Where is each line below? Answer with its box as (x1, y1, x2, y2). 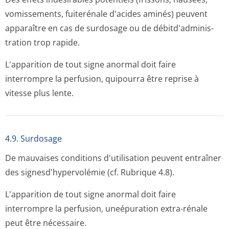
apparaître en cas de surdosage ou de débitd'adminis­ (5, 22, 214, 34)
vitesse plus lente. (5, 87, 74, 99)
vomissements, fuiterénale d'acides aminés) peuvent (5, 8, 208, 19)
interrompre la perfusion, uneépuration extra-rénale (5, 203, 208, 214)
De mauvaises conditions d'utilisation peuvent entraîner (5, 152, 221, 164)
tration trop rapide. (5, 37, 80, 48)
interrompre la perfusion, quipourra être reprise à (5, 73, 199, 84)
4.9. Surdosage (5, 133, 62, 144)
